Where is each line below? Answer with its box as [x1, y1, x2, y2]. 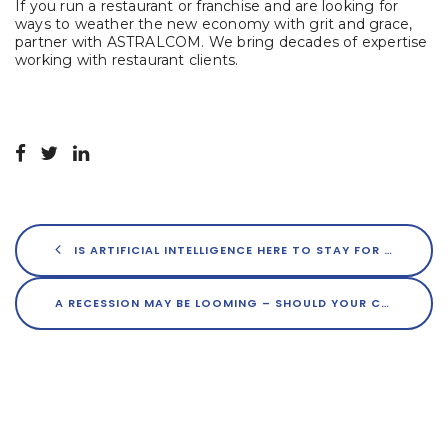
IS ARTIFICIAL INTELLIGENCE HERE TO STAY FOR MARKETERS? [70, 241, 384, 258]
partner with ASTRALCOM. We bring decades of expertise [15, 33, 428, 52]
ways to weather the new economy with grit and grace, [15, 15, 413, 34]
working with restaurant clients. [15, 51, 239, 70]
